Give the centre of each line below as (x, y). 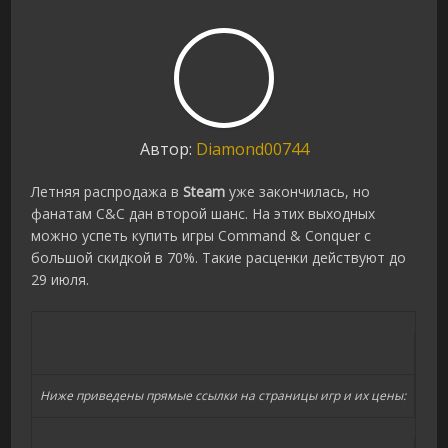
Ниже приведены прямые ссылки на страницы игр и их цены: (223, 396)
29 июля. (60, 280)
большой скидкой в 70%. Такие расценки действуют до (219, 258)
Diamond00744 (252, 149)
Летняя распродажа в (107, 192)
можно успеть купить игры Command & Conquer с (201, 236)
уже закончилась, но (298, 192)
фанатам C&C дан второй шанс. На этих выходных (203, 214)
